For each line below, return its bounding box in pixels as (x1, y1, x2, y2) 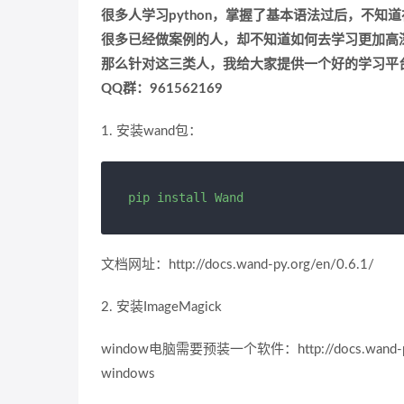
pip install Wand (128, 190, 243, 206)
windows (101, 367, 155, 381)
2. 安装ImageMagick (101, 300, 222, 315)
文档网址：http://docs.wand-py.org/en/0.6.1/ (101, 258, 374, 272)
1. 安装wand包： (101, 124, 202, 139)
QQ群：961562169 (101, 82, 223, 96)
